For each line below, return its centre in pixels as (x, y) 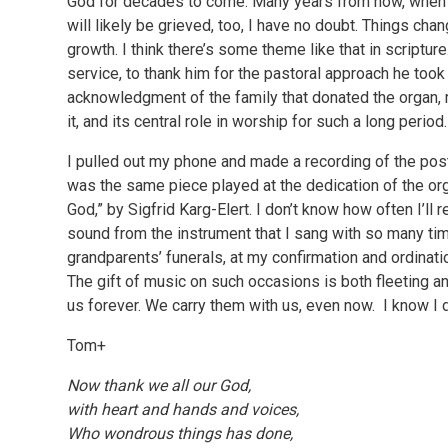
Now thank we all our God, (161, 385)
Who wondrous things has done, (182, 433)
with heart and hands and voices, (183, 409)
